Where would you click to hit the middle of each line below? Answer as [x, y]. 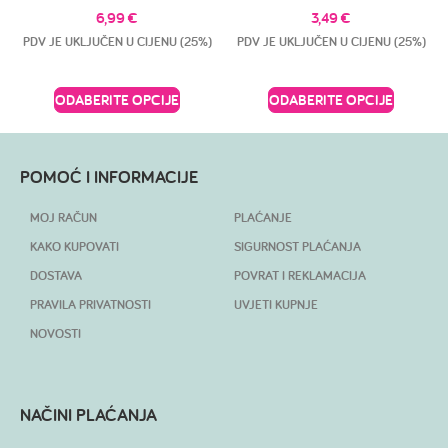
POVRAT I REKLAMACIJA [300, 275]
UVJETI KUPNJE [276, 304]
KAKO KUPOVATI [74, 246]
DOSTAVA [56, 275]
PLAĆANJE [263, 217]
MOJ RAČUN [63, 217]
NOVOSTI [55, 333]
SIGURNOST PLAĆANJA [297, 246]
